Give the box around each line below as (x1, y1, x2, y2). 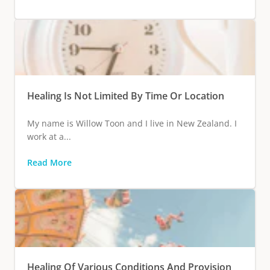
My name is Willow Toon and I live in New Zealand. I (27, 117, 237, 129)
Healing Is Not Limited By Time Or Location (27, 89, 224, 102)
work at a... (27, 130, 71, 142)
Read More (27, 156, 72, 168)
